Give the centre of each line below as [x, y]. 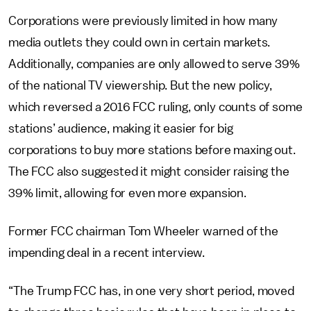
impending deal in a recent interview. [107, 253]
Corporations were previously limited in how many [143, 21]
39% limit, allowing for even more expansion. [127, 193]
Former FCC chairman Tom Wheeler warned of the [143, 231]
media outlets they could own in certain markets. [140, 42]
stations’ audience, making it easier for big [121, 128]
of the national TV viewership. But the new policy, [140, 85]
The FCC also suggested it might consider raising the [149, 171]
